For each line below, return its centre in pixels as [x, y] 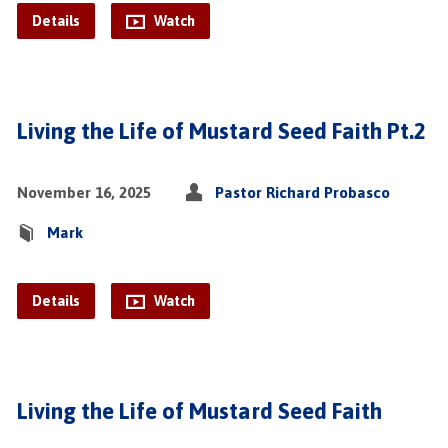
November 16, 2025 [83, 192]
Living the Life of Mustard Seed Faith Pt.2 [221, 131]
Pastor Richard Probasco [302, 192]
